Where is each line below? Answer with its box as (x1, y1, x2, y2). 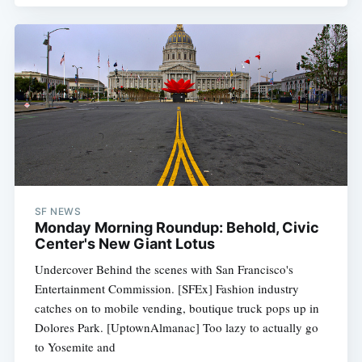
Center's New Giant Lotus (34, 235, 215, 253)
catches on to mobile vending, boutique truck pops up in (34, 300, 319, 317)
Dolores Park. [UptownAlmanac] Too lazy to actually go (34, 319, 318, 336)
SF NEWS (34, 205, 82, 218)
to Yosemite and (34, 339, 116, 356)
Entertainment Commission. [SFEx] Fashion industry (34, 280, 299, 297)
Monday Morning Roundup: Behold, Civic (34, 219, 319, 237)
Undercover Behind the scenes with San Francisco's (34, 261, 293, 278)
